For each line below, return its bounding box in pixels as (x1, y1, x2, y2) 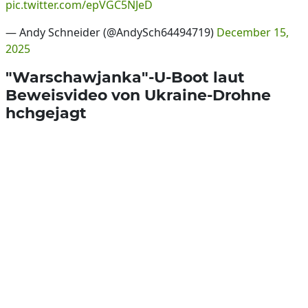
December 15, (217, 25, 289, 40)
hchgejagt (5, 104, 87, 122)
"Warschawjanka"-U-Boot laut (5, 68, 245, 86)
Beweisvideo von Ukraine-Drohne (5, 86, 271, 104)
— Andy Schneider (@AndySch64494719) (5, 25, 217, 40)
